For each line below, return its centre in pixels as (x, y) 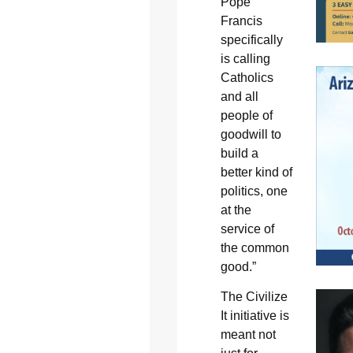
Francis (241, 20)
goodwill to (251, 134)
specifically (251, 39)
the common (255, 247)
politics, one (254, 191)
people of (246, 115)
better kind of (256, 172)
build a (239, 153)
